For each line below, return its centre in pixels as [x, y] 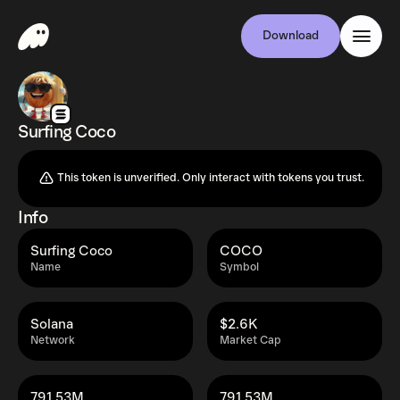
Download [291, 36]
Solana [52, 324]
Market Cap [250, 341]
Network [53, 341]
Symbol [239, 267]
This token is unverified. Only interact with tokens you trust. [211, 178]
